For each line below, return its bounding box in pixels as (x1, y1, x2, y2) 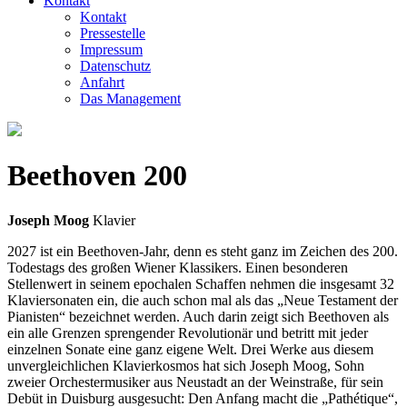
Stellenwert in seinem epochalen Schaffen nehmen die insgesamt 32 (7, 275, 394, 292)
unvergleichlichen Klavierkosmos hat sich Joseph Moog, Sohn (7, 357, 364, 373)
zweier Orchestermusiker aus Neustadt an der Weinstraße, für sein (7, 373, 383, 390)
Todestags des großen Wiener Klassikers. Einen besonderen (7, 259, 348, 275)
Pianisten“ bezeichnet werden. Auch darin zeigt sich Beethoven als (7, 308, 389, 324)
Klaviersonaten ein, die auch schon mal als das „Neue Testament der (7, 292, 398, 308)
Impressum (80, 42, 143, 57)
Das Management (80, 91, 181, 106)
